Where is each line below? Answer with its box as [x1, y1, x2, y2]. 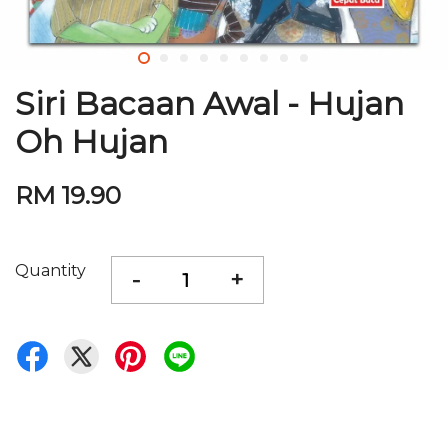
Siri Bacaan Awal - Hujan [15, 84, 404, 123]
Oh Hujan [15, 122, 168, 161]
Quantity [15, 261, 86, 280]
